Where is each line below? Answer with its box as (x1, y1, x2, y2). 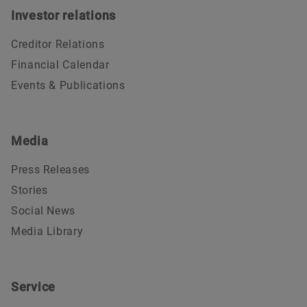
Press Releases (11, 162, 90, 176)
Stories (11, 183, 48, 197)
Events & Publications (11, 78, 125, 92)
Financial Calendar (11, 58, 110, 71)
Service (11, 279, 56, 294)
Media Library (11, 224, 84, 238)
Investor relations (11, 8, 116, 23)
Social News (11, 204, 76, 217)
